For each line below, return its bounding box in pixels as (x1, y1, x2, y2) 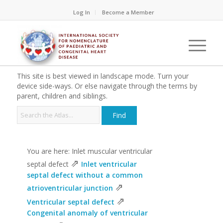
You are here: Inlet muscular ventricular (26, 146, 152, 156)
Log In (73, 8, 91, 16)
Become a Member (102, 8, 155, 16)
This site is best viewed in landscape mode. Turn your (16, 71, 189, 81)
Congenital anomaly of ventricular (26, 208, 148, 218)
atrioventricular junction (26, 183, 113, 193)
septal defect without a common (26, 170, 143, 180)
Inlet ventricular (81, 159, 137, 169)
